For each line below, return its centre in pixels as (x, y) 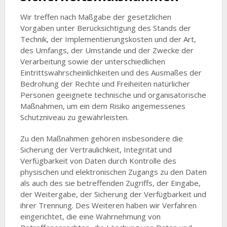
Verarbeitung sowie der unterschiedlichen (92, 62)
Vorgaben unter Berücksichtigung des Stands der (105, 28)
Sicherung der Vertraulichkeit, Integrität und (96, 150)
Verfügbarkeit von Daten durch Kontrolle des (98, 161)
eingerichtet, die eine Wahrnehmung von (90, 217)
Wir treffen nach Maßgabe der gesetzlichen (96, 17)
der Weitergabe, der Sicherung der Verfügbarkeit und (113, 194)
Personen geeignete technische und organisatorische (113, 95)
